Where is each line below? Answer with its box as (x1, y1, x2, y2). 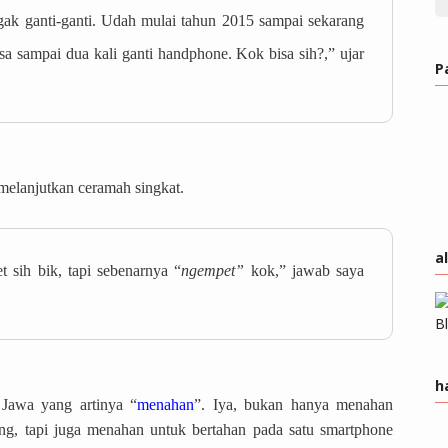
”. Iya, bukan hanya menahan (194, 396, 394, 414)
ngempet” (181, 262, 245, 280)
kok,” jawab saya (244, 262, 365, 280)
